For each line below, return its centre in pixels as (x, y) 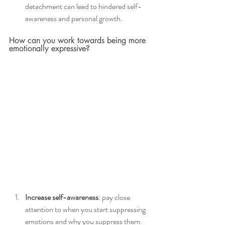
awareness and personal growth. (75, 19)
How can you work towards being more (79, 41)
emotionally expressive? (49, 49)
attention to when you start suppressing (86, 209)
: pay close (115, 197)
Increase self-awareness (62, 197)
